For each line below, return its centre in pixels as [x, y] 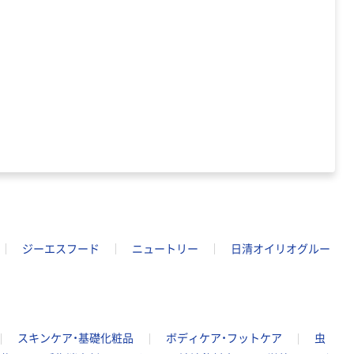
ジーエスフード [61, 249]
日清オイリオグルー [281, 249]
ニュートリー [165, 249]
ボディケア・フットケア [224, 339]
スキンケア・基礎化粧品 [75, 339]
